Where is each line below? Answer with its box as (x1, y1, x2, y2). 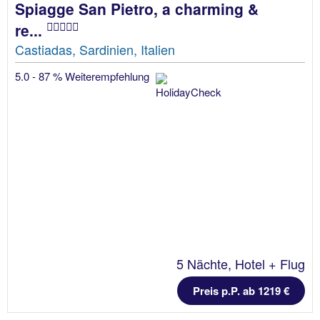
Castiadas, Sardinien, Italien (15, 39, 175, 59)
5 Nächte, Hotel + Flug (176, 254, 305, 274)
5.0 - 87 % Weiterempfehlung (15, 68, 152, 84)
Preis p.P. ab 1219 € (193, 283, 289, 299)
